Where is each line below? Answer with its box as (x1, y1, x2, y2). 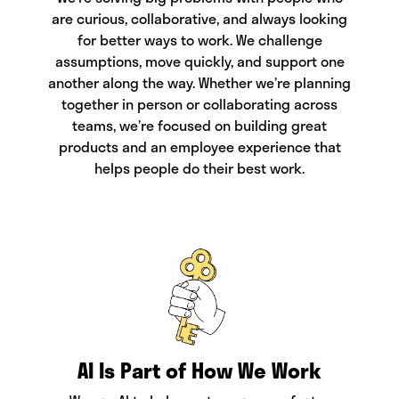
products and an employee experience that (58, 135, 341, 158)
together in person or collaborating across (61, 93, 338, 115)
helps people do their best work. (94, 157, 305, 179)
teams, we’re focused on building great (72, 114, 327, 136)
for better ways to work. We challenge (77, 28, 322, 51)
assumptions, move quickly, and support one (54, 50, 345, 72)
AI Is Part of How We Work (77, 356, 322, 384)
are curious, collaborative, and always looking (52, 7, 347, 29)
